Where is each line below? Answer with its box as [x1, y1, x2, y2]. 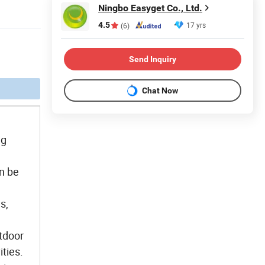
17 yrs [186, 20, 206, 30]
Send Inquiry [129, 54, 176, 64]
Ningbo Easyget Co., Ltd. [98, 2, 202, 14]
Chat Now [142, 85, 178, 95]
